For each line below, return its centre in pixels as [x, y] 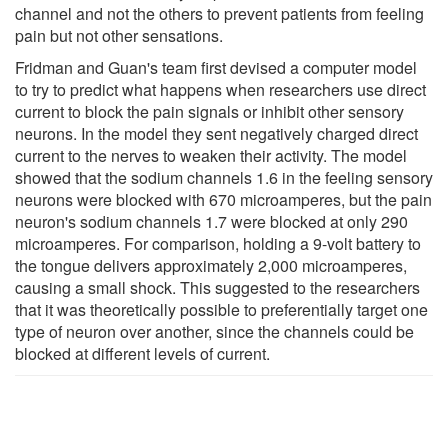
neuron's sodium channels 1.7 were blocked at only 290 [211, 221]
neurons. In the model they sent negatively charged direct [216, 133]
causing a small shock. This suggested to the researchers [217, 287]
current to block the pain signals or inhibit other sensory [209, 111]
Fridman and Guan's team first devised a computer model [216, 67]
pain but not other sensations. [119, 35]
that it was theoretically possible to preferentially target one [221, 309]
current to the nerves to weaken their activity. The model [211, 155]
